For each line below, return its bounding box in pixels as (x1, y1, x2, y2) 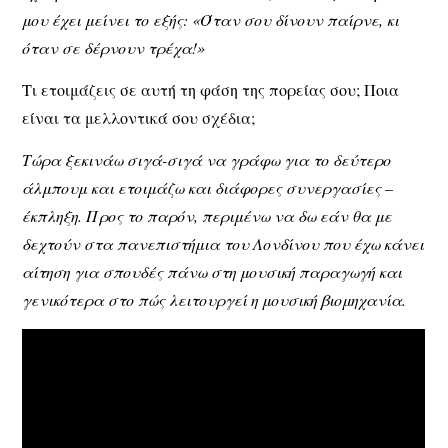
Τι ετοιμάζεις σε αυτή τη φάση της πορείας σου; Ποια (22, 78, 400, 100)
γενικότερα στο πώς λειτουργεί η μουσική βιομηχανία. (22, 289, 407, 311)
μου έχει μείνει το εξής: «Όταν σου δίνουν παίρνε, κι (22, 8, 400, 30)
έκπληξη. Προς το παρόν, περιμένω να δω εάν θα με (22, 205, 393, 227)
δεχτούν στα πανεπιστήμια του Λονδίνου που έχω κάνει (22, 233, 425, 255)
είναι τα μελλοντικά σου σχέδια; (22, 106, 256, 128)
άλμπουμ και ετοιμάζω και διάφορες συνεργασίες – (22, 177, 394, 199)
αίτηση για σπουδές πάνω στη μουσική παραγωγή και (22, 261, 403, 283)
